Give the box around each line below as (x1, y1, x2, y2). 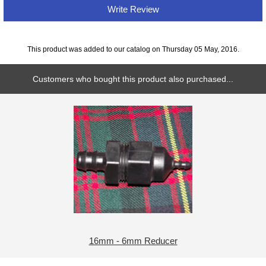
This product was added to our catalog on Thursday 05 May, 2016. (27, 45, 239, 53)
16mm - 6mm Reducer (88, 236, 178, 246)
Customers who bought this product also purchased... (33, 74, 233, 84)
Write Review (104, 4, 161, 14)
